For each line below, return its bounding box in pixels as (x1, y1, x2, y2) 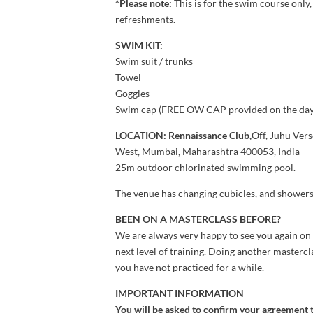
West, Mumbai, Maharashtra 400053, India (115, 145, 300, 158)
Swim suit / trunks (115, 55, 194, 68)
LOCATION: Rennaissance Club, (115, 129, 252, 142)
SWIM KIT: (115, 39, 163, 52)
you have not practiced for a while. (115, 261, 265, 274)
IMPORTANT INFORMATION (115, 287, 245, 300)
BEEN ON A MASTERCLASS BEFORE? (115, 213, 282, 226)
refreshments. (115, 13, 176, 26)
